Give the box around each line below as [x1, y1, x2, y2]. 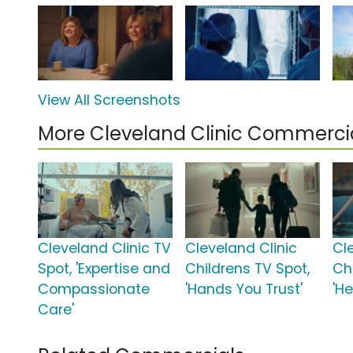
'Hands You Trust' [185, 280, 303, 299]
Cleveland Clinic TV [38, 239, 171, 258]
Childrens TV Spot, [185, 259, 310, 279]
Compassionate [38, 280, 150, 299]
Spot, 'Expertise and [38, 259, 170, 279]
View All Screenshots [38, 91, 180, 110]
